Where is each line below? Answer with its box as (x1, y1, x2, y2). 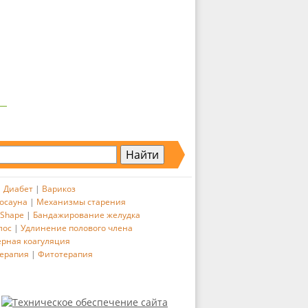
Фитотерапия (38, 248, 93, 260)
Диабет (3, 183, 33, 195)
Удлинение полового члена (20, 222, 133, 234)
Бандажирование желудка (32, 209, 140, 221)
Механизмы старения (36, 196, 126, 208)
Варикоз (41, 183, 76, 195)
